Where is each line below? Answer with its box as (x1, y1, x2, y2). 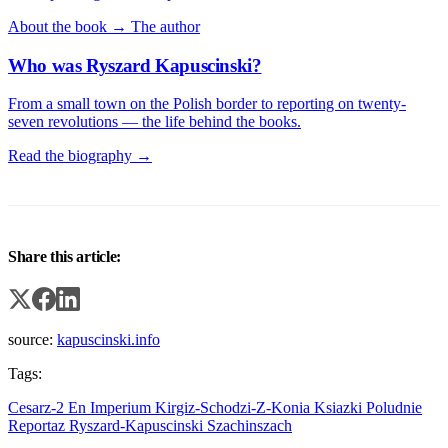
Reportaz (8, 416, 69, 434)
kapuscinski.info (57, 330, 160, 348)
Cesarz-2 (8, 398, 68, 416)
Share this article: (8, 247, 121, 265)
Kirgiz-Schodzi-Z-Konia (155, 398, 314, 416)
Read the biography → (8, 147, 152, 165)
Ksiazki (314, 398, 366, 416)
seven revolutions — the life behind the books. (8, 113, 301, 131)
